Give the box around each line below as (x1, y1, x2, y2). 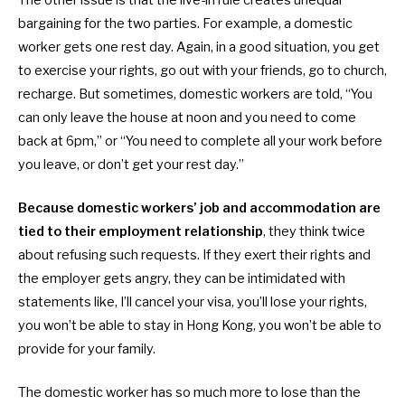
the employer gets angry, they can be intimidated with (18, 269, 345, 287)
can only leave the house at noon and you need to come (18, 108, 356, 126)
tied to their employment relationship (18, 222, 263, 240)
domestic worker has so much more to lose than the (44, 383, 361, 400)
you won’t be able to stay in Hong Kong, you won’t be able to (18, 316, 381, 334)
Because (18, 199, 77, 216)
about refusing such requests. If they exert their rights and (18, 246, 371, 263)
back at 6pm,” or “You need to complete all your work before (18, 132, 382, 149)
